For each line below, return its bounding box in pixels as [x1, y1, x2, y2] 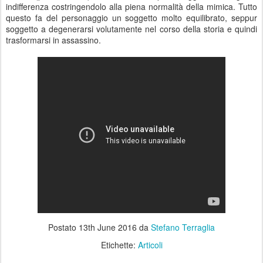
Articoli [137, 239, 163, 251]
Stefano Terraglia [151, 221, 215, 233]
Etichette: [100, 239, 138, 251]
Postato [48, 221, 79, 233]
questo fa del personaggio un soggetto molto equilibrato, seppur [6, 12, 257, 23]
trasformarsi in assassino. [6, 34, 101, 46]
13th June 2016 [79, 221, 137, 233]
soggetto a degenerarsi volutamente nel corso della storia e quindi [6, 23, 257, 35]
